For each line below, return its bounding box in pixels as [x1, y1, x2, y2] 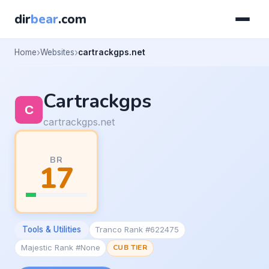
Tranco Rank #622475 [95, 225, 180, 235]
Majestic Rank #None [20, 243, 100, 253]
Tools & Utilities [22, 225, 81, 235]
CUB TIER [112, 243, 148, 253]
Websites [40, 47, 74, 57]
